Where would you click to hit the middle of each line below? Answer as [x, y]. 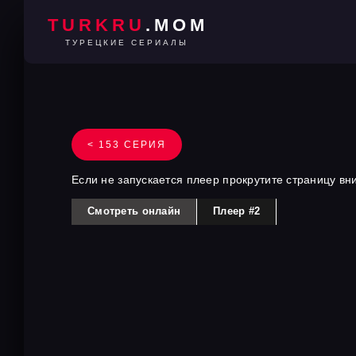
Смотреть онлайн [134, 211]
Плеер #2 [237, 211]
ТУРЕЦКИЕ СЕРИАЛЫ [127, 43]
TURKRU [96, 25]
